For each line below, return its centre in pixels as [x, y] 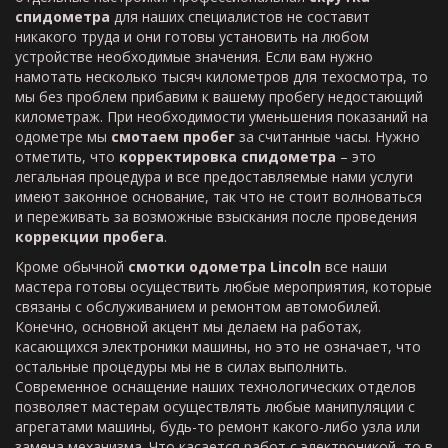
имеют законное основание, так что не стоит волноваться [218, 196]
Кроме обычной [71, 266]
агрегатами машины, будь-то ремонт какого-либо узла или [217, 426]
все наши [354, 266]
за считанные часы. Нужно [327, 136]
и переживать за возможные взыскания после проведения [216, 216]
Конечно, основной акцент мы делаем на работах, [188, 326]
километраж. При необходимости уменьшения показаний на [221, 116]
